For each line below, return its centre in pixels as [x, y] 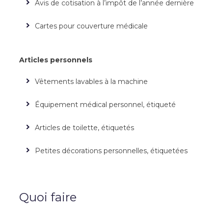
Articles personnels [56, 60]
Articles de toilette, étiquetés [85, 128]
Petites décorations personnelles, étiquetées [111, 151]
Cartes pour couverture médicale [91, 26]
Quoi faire [49, 197]
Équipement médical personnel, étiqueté [106, 105]
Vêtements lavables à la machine [92, 82]
